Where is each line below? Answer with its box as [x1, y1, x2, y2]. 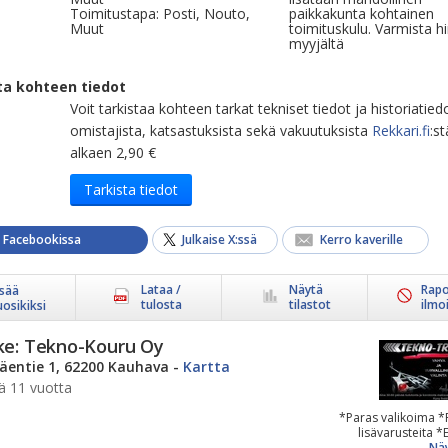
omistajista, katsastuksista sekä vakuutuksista [70, 121, 372, 140]
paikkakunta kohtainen [289, 4, 434, 23]
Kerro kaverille [320, 231, 403, 248]
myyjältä [289, 34, 344, 53]
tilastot [289, 296, 331, 313]
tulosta [141, 296, 182, 313]
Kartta [183, 357, 230, 376]
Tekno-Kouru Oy [23, 334, 164, 358]
